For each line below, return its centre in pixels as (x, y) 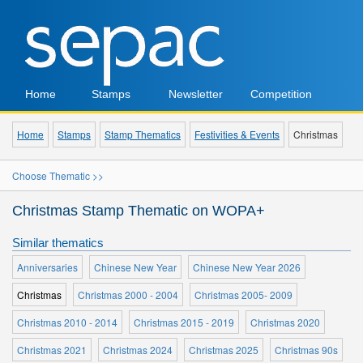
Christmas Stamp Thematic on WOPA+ (139, 211)
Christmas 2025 (224, 350)
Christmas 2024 (138, 350)
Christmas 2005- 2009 (243, 295)
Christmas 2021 (52, 350)
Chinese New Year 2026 (247, 267)
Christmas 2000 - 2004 (128, 295)
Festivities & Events (237, 134)
